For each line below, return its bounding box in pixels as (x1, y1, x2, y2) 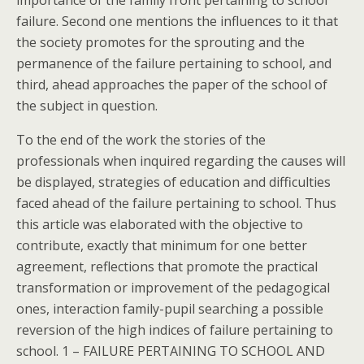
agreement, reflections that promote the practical (16, 258, 318, 275)
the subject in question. (16, 97, 158, 115)
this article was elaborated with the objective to (16, 215, 303, 233)
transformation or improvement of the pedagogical (16, 279, 330, 297)
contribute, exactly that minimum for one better (16, 236, 307, 254)
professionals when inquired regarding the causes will (16, 152, 345, 170)
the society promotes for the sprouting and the (16, 33, 305, 51)
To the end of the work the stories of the (16, 131, 266, 149)
